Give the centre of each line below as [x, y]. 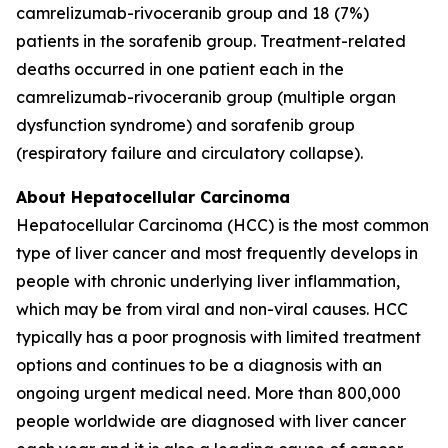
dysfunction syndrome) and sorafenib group [185, 125]
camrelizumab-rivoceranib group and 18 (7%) [192, 13]
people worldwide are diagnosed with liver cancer [211, 421]
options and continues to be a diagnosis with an [199, 365]
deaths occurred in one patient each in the [180, 69]
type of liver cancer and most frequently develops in [217, 253]
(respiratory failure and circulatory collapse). [189, 153]
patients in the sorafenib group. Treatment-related [211, 41]
